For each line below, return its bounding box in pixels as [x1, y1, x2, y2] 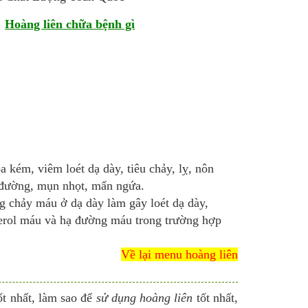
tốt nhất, [192, 291, 239, 305]
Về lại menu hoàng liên [121, 247, 238, 261]
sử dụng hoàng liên [96, 291, 193, 305]
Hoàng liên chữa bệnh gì [5, 17, 135, 31]
